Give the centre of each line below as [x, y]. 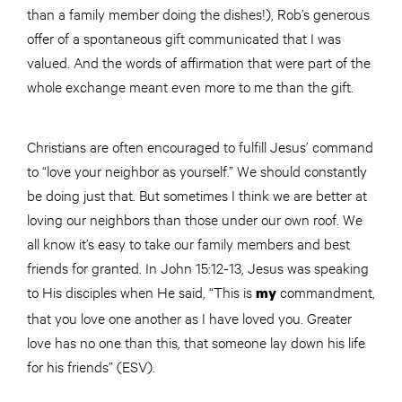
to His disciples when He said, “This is [141, 292]
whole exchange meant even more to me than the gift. [190, 86]
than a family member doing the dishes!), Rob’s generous [198, 13]
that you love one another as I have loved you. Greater [189, 318]
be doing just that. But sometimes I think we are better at [197, 195]
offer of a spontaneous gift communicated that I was [184, 38]
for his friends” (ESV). [91, 366]
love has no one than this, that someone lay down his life [196, 342]
